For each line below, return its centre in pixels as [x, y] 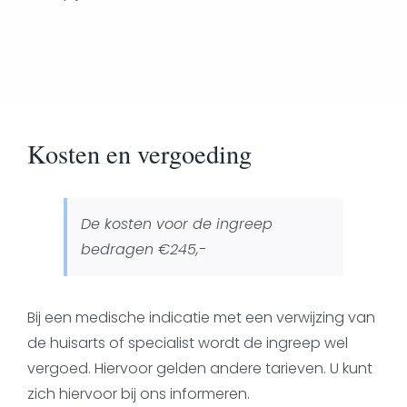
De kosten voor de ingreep [176, 223]
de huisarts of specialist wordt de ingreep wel [187, 342]
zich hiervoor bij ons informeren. [138, 393]
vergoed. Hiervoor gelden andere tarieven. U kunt [199, 368]
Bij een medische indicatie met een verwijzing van [201, 317]
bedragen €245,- [143, 249]
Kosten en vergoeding [139, 153]
